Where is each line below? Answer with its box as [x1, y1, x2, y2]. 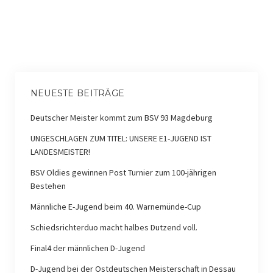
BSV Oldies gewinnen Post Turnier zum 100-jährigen [30, 166, 216, 178]
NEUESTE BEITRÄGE [30, 87, 125, 99]
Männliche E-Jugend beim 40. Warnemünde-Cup [30, 200, 201, 212]
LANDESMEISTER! [30, 146, 90, 157]
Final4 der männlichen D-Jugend [30, 242, 145, 253]
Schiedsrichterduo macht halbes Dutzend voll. [30, 221, 197, 233]
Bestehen [30, 180, 66, 191]
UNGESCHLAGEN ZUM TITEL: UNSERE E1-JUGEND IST [30, 132, 211, 144]
